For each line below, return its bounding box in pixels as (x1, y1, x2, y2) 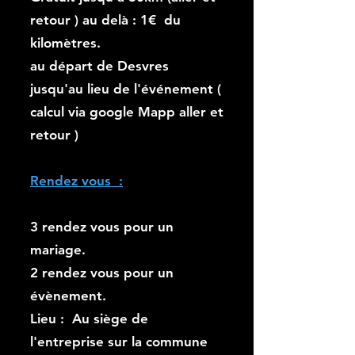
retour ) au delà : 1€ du (30, 12, 181, 28)
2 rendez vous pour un (30, 265, 174, 281)
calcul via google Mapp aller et (30, 104, 223, 120)
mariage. (30, 242, 86, 258)
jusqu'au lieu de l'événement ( (30, 81, 221, 97)
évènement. (30, 288, 106, 303)
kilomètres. (30, 35, 101, 51)
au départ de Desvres (30, 58, 169, 74)
